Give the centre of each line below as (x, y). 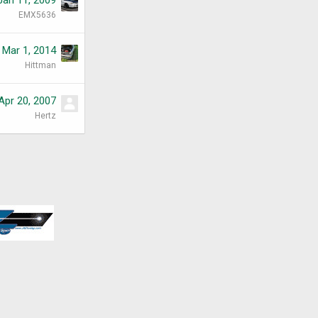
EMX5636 (37, 15)
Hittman (40, 65)
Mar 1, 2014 (29, 50)
